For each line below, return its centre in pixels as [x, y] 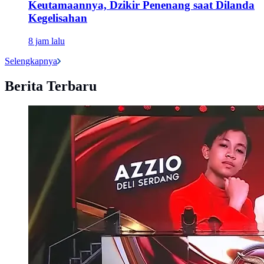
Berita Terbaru [51, 86]
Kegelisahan [58, 18]
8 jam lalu [47, 41]
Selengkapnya [31, 61]
